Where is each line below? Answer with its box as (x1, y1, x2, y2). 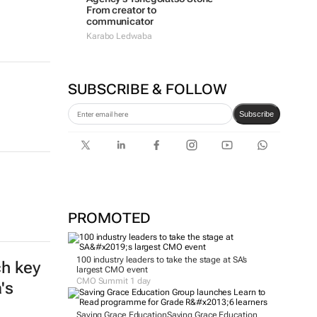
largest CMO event (76, 265, 149, 275)
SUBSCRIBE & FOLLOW (67, 81, 227, 98)
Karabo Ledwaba (86, 31, 152, 41)
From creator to (86, 4, 156, 16)
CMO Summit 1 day (76, 276, 151, 286)
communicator (86, 16, 154, 27)
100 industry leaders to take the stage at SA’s (76, 255, 248, 265)
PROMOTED (67, 209, 151, 226)
